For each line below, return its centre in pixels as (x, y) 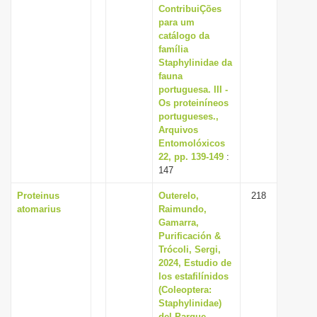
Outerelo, (179, 196)
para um (177, 22)
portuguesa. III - (193, 90)
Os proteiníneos (194, 103)
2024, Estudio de (195, 263)
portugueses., (189, 116)
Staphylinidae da (195, 63)
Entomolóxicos (192, 143)
